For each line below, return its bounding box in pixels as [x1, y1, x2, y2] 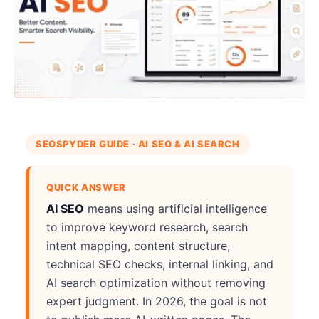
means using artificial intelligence [84, 202, 267, 216]
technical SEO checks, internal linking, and [46, 257, 273, 272]
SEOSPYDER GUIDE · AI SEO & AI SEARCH [36, 138, 240, 150]
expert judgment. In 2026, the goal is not [46, 294, 267, 309]
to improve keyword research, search [46, 220, 248, 235]
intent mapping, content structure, [46, 239, 230, 253]
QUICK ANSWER [46, 182, 126, 194]
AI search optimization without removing [46, 276, 266, 291]
